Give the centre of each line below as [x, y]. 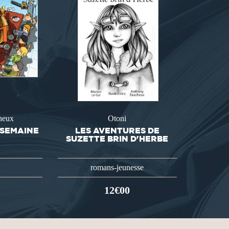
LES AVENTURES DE [117, 130]
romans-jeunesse [117, 167]
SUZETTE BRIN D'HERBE [117, 138]
